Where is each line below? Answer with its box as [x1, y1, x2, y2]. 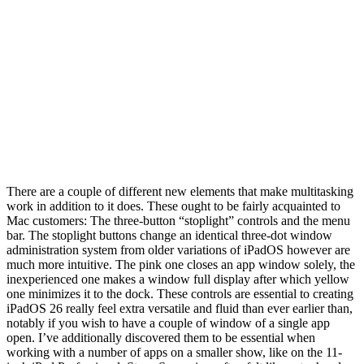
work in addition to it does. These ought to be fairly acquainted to [6, 198, 340, 213]
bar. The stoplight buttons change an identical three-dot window [6, 227, 332, 242]
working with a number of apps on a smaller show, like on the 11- [6, 344, 342, 359]
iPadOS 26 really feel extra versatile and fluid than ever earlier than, [6, 301, 353, 315]
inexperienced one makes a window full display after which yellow [6, 271, 349, 286]
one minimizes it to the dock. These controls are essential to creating [6, 286, 353, 301]
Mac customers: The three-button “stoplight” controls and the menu [6, 213, 350, 227]
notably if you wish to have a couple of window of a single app [6, 315, 330, 330]
